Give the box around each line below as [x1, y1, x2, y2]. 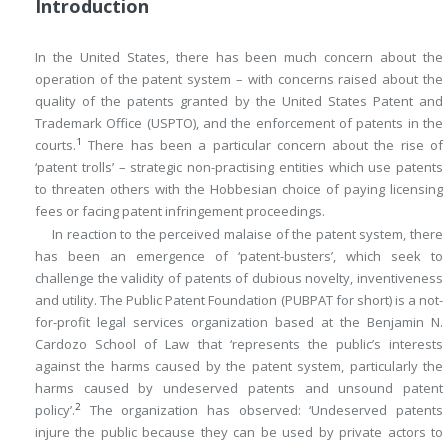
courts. [35, 135, 76, 154]
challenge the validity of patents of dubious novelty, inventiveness [35, 268, 443, 287]
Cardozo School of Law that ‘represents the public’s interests [35, 334, 443, 353]
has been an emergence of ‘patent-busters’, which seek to [35, 246, 443, 265]
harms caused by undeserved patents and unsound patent [35, 378, 443, 397]
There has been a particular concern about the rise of [82, 135, 443, 154]
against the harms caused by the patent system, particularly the [35, 356, 443, 375]
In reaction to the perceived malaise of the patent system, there [51, 224, 443, 243]
